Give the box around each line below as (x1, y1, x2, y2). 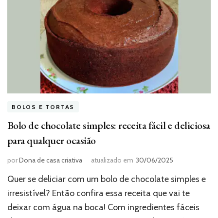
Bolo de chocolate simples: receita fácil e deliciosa (7, 118, 210, 132)
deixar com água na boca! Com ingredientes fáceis (7, 201, 200, 213)
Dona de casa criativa (19, 155, 82, 164)
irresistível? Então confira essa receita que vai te (7, 187, 190, 199)
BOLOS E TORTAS (12, 103, 75, 110)
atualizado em (91, 155, 133, 164)
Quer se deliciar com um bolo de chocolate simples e (7, 173, 206, 184)
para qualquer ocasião (7, 133, 96, 147)
